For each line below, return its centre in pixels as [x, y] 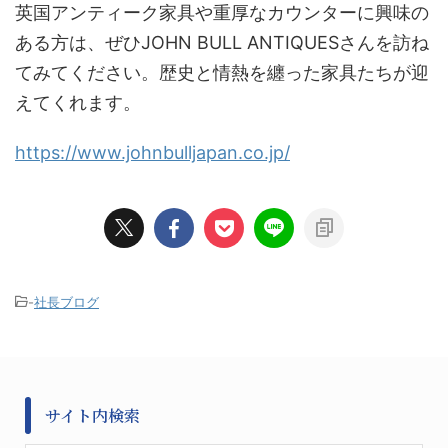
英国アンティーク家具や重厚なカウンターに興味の [222, 12]
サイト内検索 [92, 415]
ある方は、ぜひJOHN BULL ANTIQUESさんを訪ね [222, 42]
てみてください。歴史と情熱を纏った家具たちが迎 [222, 72]
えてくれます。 [78, 102]
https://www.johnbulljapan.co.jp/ [152, 152]
